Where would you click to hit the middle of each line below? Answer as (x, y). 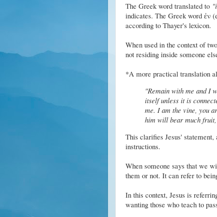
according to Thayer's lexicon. (168, 25)
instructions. (143, 147)
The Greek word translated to (169, 6)
